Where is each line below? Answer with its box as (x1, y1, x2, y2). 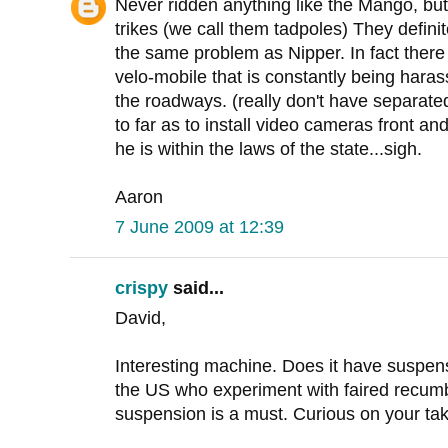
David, (115, 308, 166, 329)
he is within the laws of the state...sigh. (115, 139, 422, 160)
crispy (115, 278, 168, 299)
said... (168, 278, 224, 299)
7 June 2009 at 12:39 (115, 217, 284, 238)
